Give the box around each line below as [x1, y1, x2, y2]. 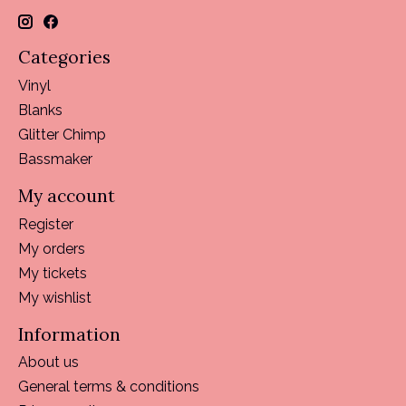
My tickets [18, 264, 87, 282]
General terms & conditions [18, 378, 199, 396]
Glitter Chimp [18, 125, 106, 143]
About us [18, 353, 79, 372]
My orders [18, 239, 85, 257]
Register [18, 215, 73, 233]
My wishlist [18, 288, 92, 306]
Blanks [18, 101, 63, 119]
